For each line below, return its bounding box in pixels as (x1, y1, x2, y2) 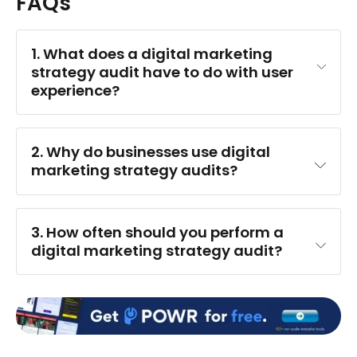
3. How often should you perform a (31, 222, 284, 242)
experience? (31, 80, 120, 100)
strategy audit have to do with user (31, 61, 294, 82)
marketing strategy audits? (31, 160, 238, 181)
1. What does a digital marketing (31, 43, 273, 64)
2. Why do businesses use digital (31, 142, 271, 163)
